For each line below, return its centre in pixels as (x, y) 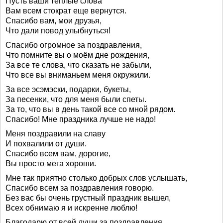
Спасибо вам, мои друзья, (54, 21)
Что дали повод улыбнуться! (58, 31)
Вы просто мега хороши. (51, 164)
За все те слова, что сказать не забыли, (78, 65)
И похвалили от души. (46, 144)
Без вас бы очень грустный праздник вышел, (88, 198)
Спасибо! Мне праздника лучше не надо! (81, 119)
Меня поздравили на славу (56, 134)
